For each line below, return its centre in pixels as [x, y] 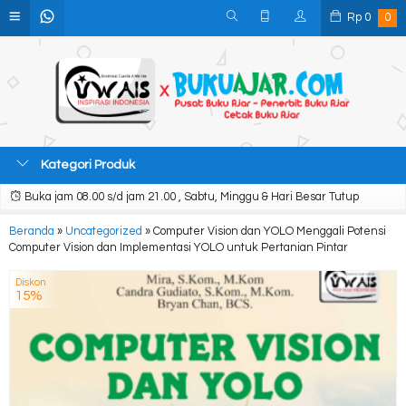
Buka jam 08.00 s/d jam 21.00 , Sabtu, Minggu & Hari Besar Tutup [190, 197]
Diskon [31, 282]
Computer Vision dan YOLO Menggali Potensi [270, 232]
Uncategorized [104, 232]
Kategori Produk [87, 165]
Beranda [32, 232]
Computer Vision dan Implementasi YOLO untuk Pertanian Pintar [179, 248]
